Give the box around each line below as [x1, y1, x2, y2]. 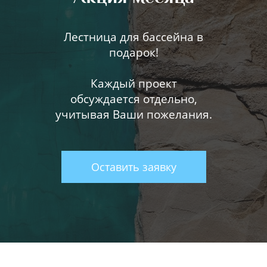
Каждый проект [90, 75, 177, 91]
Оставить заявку [91, 159, 176, 174]
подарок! [108, 44, 159, 60]
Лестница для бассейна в [64, 29, 203, 45]
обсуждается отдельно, [70, 91, 197, 107]
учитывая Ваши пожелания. [55, 106, 212, 122]
